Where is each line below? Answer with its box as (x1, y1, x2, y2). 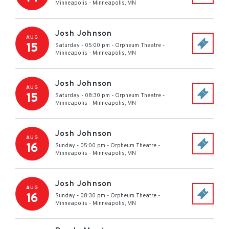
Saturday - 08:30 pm (55, 92, 110, 99)
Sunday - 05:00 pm (55, 142, 105, 149)
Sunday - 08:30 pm (55, 192, 105, 199)
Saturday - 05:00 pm (55, 42, 110, 49)
